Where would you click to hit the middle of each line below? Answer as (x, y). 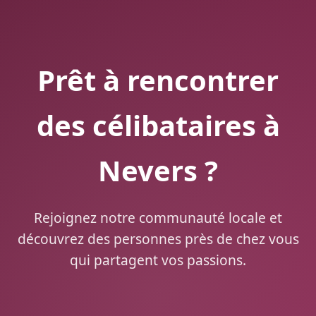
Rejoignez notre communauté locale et (158, 218)
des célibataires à (158, 125)
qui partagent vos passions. (158, 260)
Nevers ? (158, 170)
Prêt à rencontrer (158, 80)
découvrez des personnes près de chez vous (158, 239)
